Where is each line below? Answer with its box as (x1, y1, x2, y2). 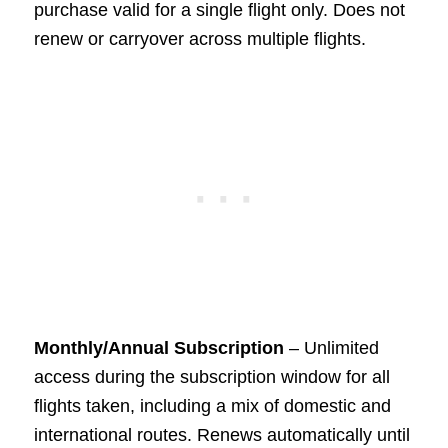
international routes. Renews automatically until (33, 425, 410, 446)
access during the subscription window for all (33, 367, 390, 388)
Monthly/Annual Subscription (33, 338, 284, 359)
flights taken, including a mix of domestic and (33, 396, 391, 417)
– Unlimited (283, 338, 379, 359)
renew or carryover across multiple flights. (33, 28, 366, 49)
